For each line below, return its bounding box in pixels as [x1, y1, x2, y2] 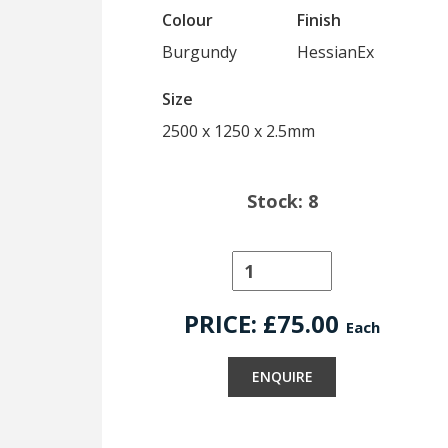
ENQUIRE [251, 367, 313, 386]
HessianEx [297, 41, 374, 63]
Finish [297, 9, 341, 31]
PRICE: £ [184, 307, 277, 340]
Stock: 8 [246, 189, 318, 213]
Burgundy [162, 41, 237, 63]
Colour [162, 9, 213, 31]
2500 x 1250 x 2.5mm [162, 120, 315, 142]
